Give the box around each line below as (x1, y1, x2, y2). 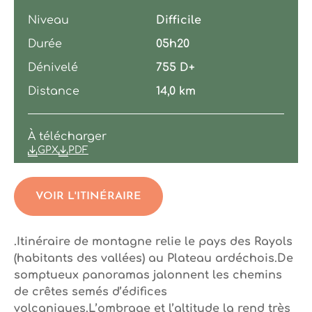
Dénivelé (28, 61, 78, 75)
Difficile (156, 14, 201, 27)
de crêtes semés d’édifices (14, 286, 167, 299)
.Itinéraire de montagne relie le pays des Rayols (14, 235, 292, 249)
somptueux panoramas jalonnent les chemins (14, 269, 282, 282)
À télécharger (28, 130, 107, 143)
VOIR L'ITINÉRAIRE (36, 191, 141, 203)
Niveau (28, 14, 69, 27)
